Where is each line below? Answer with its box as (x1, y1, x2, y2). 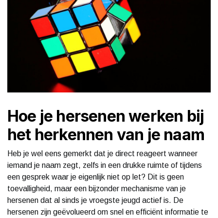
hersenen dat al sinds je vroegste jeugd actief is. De (7, 196, 183, 204)
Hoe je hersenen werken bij (7, 106, 204, 126)
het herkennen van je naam (7, 125, 205, 144)
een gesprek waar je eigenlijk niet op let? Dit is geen (7, 172, 184, 181)
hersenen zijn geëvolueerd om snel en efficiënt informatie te (7, 207, 208, 216)
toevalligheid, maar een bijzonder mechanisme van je (7, 184, 186, 193)
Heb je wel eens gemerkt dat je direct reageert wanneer (7, 149, 198, 158)
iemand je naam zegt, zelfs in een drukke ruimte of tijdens (7, 161, 202, 169)
